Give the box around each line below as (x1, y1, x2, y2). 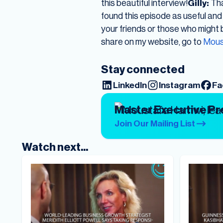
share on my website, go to (101, 36, 203, 48)
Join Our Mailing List (114, 117, 195, 129)
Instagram (158, 79, 200, 91)
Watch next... (22, 139, 89, 154)
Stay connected (101, 62, 185, 77)
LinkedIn (112, 79, 147, 91)
